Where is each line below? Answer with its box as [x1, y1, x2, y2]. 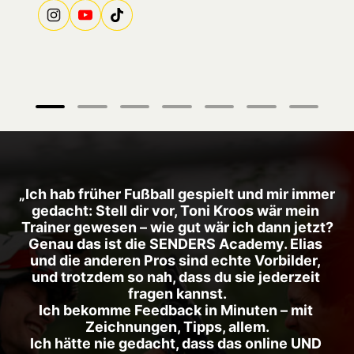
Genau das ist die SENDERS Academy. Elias [28, 235, 322, 252]
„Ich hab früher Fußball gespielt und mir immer [19, 185, 335, 202]
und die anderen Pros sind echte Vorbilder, [30, 251, 321, 269]
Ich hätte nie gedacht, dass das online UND [29, 334, 322, 352]
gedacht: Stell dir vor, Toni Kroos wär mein [32, 201, 319, 219]
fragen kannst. [127, 284, 227, 302]
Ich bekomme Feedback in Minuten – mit [38, 301, 313, 318]
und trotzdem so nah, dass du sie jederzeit [31, 268, 320, 285]
